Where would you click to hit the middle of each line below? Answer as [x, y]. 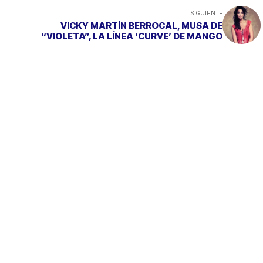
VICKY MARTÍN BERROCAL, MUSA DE [136, 25]
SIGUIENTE [207, 13]
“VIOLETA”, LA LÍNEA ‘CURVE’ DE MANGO [132, 36]
